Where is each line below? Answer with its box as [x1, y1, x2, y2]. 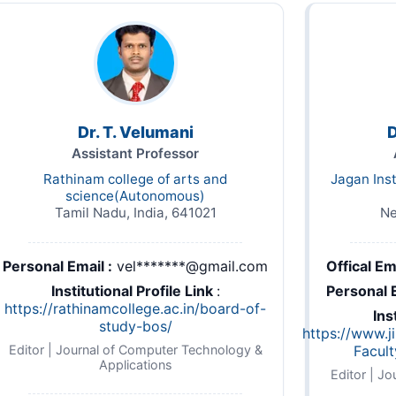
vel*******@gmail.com [117, 257, 268, 276]
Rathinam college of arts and [43, 171, 227, 188]
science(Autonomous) [65, 187, 205, 205]
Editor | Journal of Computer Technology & [8, 342, 263, 358]
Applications [98, 357, 172, 373]
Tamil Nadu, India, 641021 [54, 204, 217, 222]
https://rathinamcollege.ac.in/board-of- [4, 300, 266, 318]
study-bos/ [98, 317, 172, 336]
